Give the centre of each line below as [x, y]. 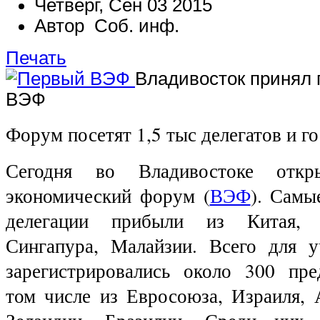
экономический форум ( [108, 195]
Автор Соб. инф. [107, 25]
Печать [36, 57]
